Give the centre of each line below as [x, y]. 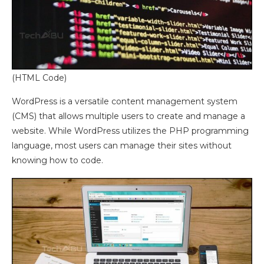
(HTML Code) [39, 77]
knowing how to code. [57, 160]
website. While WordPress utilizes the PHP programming [130, 131]
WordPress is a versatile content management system [125, 101]
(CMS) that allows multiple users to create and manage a [128, 116]
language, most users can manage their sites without [122, 145]
